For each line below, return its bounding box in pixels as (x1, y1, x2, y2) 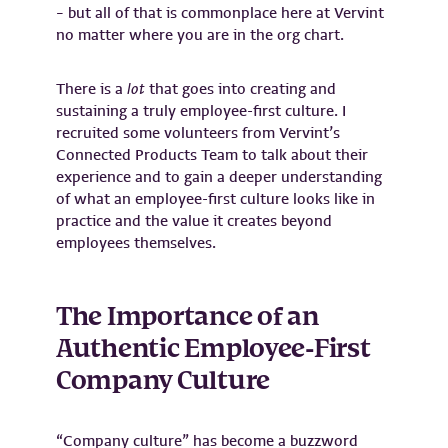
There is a (56, 78, 127, 99)
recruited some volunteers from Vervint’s (56, 122, 340, 143)
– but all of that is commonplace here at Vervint (56, 2, 384, 23)
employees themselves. (56, 232, 220, 253)
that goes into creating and (145, 78, 336, 99)
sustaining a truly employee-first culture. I (56, 100, 346, 121)
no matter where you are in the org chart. (56, 24, 348, 45)
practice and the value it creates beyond (56, 210, 332, 231)
